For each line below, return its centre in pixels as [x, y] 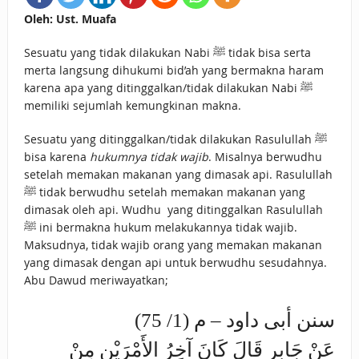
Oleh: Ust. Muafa [70, 19]
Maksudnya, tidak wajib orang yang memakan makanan [173, 245]
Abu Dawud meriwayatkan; [96, 280]
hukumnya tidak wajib [149, 157]
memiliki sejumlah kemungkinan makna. [132, 106]
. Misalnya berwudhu [265, 157]
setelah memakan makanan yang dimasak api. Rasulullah [178, 175]
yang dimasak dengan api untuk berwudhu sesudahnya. [175, 263]
